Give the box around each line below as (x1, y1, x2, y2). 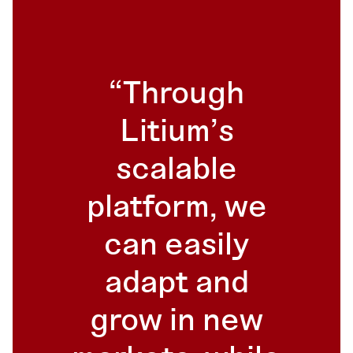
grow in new (90, 299, 263, 343)
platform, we (86, 186, 267, 229)
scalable (116, 148, 237, 191)
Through (123, 72, 244, 116)
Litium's (119, 110, 234, 154)
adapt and (104, 262, 249, 305)
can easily (104, 224, 249, 267)
